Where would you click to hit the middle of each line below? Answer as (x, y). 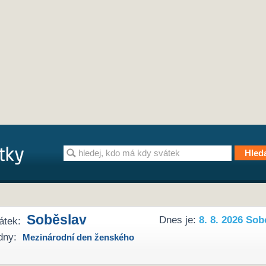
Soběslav (57, 220)
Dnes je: (179, 220)
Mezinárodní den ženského (79, 237)
